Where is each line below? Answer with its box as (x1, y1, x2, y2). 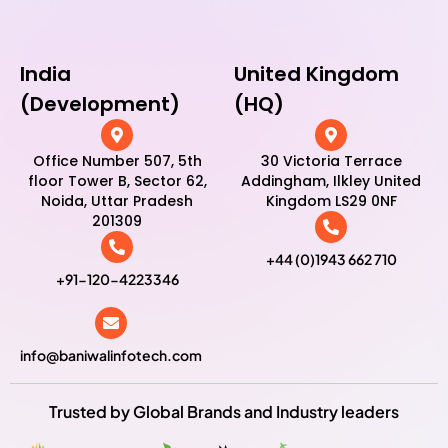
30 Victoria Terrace (260, 151, 402, 172)
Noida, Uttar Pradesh (41, 191, 193, 212)
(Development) (20, 90, 180, 119)
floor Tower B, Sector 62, (27, 171, 207, 192)
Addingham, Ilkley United (241, 171, 421, 192)
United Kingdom (234, 60, 399, 89)
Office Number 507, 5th (32, 151, 202, 172)
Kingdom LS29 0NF (265, 191, 397, 212)
